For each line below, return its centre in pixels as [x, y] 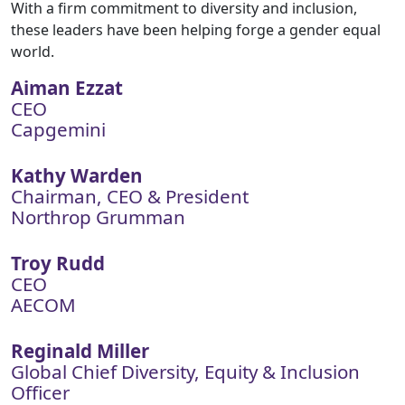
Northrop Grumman [98, 217]
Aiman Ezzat [67, 88]
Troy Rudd [58, 263]
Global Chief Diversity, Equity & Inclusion [185, 372]
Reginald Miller [80, 351]
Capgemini [58, 129]
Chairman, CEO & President [130, 196]
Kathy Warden [77, 175]
